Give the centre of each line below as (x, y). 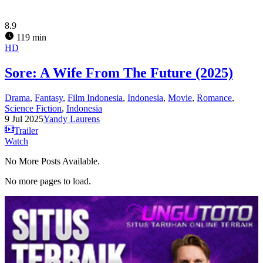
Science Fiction (33, 108)
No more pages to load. (48, 181)
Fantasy (49, 97)
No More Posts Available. (52, 161)
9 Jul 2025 (24, 119)
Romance (214, 97)
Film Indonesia (95, 97)
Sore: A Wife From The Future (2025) (119, 73)
